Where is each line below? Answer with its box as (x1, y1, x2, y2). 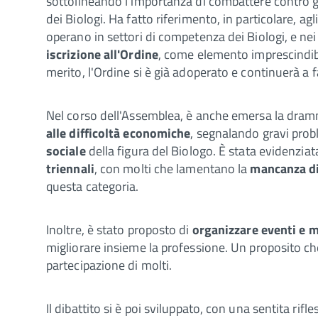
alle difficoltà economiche (46, 123, 191, 143)
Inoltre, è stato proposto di (46, 219, 190, 239)
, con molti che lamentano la (94, 158, 248, 178)
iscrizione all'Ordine (46, 44, 158, 64)
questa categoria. (46, 176, 139, 196)
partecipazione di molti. (46, 255, 172, 275)
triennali (46, 158, 94, 178)
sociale (46, 141, 86, 160)
